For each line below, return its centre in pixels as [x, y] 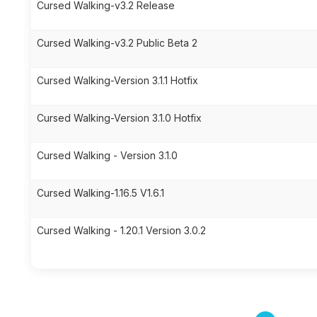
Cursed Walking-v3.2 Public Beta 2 [117, 43]
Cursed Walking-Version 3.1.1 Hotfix [117, 80]
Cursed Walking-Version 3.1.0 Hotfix [119, 118]
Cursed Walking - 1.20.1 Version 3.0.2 [121, 230]
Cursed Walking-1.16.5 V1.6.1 [100, 193]
